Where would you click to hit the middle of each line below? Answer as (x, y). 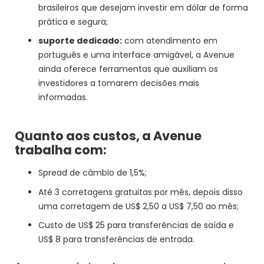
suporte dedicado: (80, 41)
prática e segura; (73, 22)
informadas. (63, 98)
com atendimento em (170, 41)
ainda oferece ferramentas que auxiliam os (128, 69)
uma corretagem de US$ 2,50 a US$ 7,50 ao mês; (139, 206)
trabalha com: (61, 150)
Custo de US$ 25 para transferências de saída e (136, 225)
